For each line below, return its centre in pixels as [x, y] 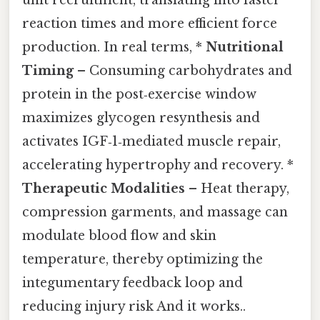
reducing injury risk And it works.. [134, 307]
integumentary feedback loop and [132, 283]
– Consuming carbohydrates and [183, 71]
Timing [48, 71]
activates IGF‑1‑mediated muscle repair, [151, 142]
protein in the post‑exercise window [139, 95]
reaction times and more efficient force [150, 24]
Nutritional [245, 47]
